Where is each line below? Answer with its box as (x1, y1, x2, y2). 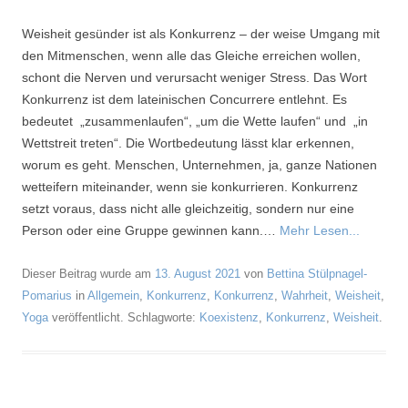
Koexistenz (199, 311, 259, 324)
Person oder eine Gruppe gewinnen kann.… (22, 223, 280, 238)
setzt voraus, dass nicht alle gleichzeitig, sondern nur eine (22, 201, 354, 216)
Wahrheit (281, 289, 328, 302)
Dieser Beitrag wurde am (22, 267, 155, 280)
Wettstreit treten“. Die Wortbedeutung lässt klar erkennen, (22, 136, 354, 150)
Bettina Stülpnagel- (267, 267, 367, 280)
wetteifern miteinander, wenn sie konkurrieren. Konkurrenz (22, 179, 358, 194)
